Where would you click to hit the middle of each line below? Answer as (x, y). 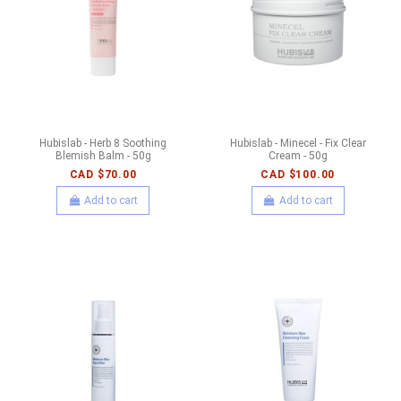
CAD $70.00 (103, 174)
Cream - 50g (298, 155)
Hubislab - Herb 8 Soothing (103, 143)
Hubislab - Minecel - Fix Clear (298, 143)
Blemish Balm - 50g (103, 155)
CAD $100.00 (298, 174)
